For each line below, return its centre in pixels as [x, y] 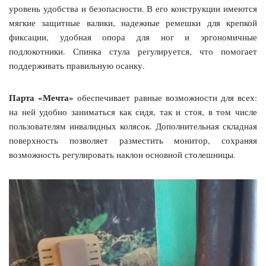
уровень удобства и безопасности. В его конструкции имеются [133, 8]
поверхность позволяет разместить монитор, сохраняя [133, 140]
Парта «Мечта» [42, 97]
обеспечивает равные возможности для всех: [166, 97]
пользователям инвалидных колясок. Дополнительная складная [133, 126]
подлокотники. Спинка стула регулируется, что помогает [133, 51]
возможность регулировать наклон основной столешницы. [122, 154]
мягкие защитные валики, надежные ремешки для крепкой [133, 22]
